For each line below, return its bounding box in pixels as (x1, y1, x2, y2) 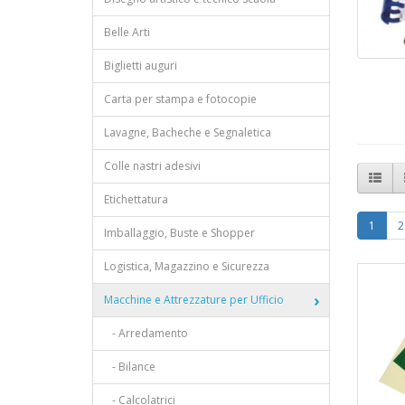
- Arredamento (104, 325, 188, 341)
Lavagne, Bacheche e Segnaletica (104, 125, 271, 140)
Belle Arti (104, 24, 150, 40)
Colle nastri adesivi (104, 158, 201, 174)
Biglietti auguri (104, 58, 177, 73)
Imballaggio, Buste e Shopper (104, 225, 255, 240)
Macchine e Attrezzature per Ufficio (104, 292, 284, 307)
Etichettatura (104, 192, 168, 207)
